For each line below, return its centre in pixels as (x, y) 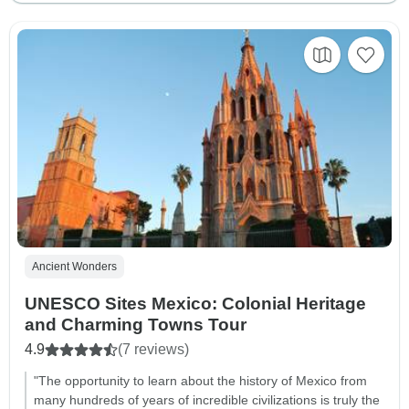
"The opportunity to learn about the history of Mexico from (200, 381)
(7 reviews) (153, 350)
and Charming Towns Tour (136, 325)
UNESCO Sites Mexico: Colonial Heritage (195, 304)
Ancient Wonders (74, 267)
